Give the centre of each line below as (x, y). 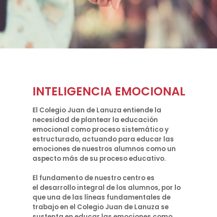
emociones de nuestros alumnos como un (104, 149)
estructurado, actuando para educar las (103, 139)
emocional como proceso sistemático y (101, 130)
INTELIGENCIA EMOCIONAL (109, 91)
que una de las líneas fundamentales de (102, 197)
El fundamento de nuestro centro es (94, 178)
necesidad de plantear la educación (95, 120)
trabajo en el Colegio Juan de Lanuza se (101, 207)
